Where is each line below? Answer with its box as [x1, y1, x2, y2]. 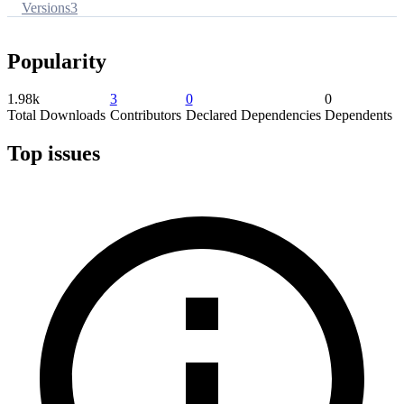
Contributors [109, 107, 181, 124]
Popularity [7, 49, 106, 73]
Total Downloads [7, 107, 106, 124]
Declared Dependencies [185, 107, 321, 124]
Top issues [7, 142, 100, 166]
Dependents [325, 107, 393, 124]
